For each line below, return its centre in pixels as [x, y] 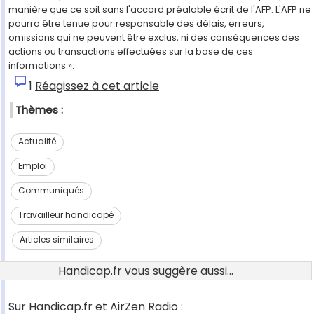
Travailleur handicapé [66, 215]
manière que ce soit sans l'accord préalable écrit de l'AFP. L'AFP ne [160, 10]
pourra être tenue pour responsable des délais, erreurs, [136, 24]
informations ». [41, 66]
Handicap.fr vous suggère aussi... [146, 271]
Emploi [32, 166]
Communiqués [51, 191]
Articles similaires [57, 240]
